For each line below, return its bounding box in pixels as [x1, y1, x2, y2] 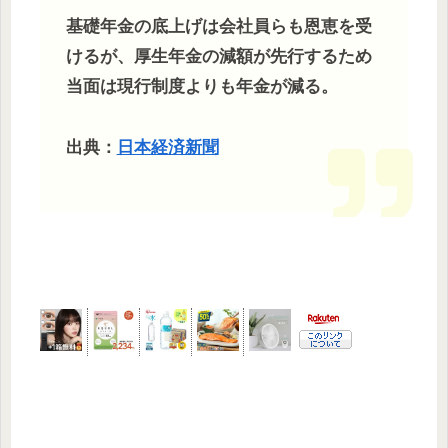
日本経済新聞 [116, 137, 219, 157]
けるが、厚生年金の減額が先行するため [65, 47, 372, 67]
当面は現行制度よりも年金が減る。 [65, 77, 338, 97]
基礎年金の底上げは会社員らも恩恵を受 [65, 17, 372, 37]
